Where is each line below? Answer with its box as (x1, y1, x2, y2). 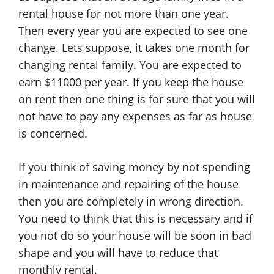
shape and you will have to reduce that (18, 245, 218, 260)
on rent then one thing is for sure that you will (18, 92, 255, 106)
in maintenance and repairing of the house (18, 177, 239, 191)
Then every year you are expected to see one (18, 23, 248, 38)
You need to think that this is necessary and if (18, 211, 253, 226)
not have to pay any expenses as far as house (18, 109, 252, 124)
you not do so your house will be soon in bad (18, 228, 251, 243)
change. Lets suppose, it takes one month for (18, 40, 250, 55)
